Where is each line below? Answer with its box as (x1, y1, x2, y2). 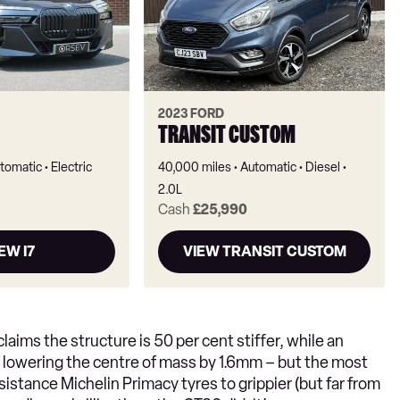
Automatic (240, 160, 297, 176)
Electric (50, 160, 92, 176)
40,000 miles (158, 160, 232, 176)
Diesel (305, 160, 341, 176)
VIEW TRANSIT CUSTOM (182, 243, 346, 261)
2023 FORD (158, 106, 225, 122)
